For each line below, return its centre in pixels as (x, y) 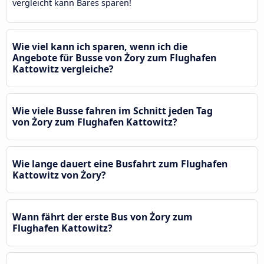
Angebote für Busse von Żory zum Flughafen (114, 57)
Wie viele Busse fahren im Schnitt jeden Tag (113, 110)
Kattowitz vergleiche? (63, 69)
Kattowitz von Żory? (59, 175)
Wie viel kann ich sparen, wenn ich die (100, 46)
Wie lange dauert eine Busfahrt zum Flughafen (120, 164)
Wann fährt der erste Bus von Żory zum (103, 217)
